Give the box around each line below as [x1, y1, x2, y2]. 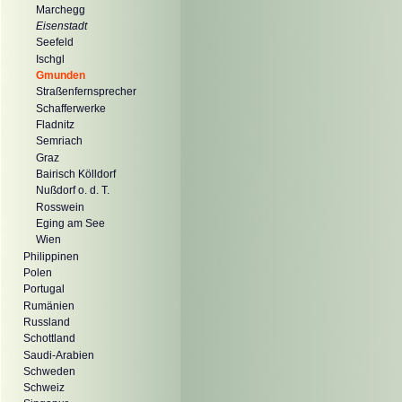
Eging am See [36, 216, 105, 230]
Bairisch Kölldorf [36, 167, 116, 180]
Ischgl [36, 52, 65, 66]
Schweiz [23, 381, 65, 395]
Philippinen [23, 249, 79, 263]
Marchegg [36, 3, 85, 16]
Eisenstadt [36, 19, 87, 32]
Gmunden [36, 68, 85, 82]
